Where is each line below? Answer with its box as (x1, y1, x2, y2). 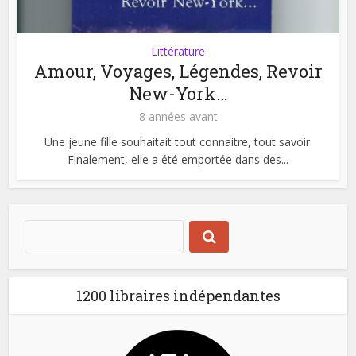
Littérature (151, 43, 205, 59)
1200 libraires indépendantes (75, 285, 281, 305)
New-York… (128, 81, 228, 105)
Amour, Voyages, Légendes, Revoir (33, 59, 323, 83)
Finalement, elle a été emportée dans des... (68, 151, 288, 167)
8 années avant (138, 108, 218, 124)
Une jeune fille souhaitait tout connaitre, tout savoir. (44, 133, 312, 149)
